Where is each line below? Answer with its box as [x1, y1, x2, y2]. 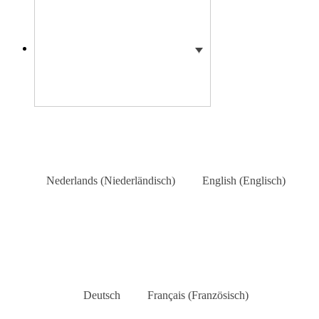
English [202, 174, 236, 187]
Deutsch [83, 289, 120, 302]
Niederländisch [104, 174, 172, 187]
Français [147, 289, 185, 302]
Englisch [243, 174, 282, 187]
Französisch [192, 289, 245, 302]
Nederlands [46, 174, 98, 187]
